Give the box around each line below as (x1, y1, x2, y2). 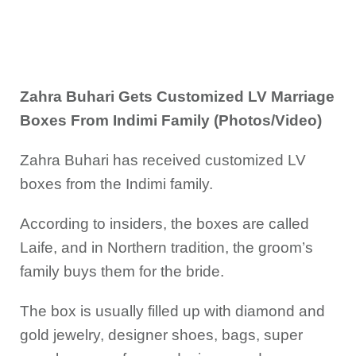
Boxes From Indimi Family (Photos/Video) (20, 112, 322, 129)
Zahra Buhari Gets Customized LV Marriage (20, 88, 335, 105)
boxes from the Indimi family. (20, 176, 213, 192)
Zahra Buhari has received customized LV (20, 152, 306, 168)
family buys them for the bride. (20, 263, 224, 280)
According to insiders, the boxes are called (20, 215, 309, 232)
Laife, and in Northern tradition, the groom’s (20, 239, 313, 256)
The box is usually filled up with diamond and (20, 303, 325, 319)
